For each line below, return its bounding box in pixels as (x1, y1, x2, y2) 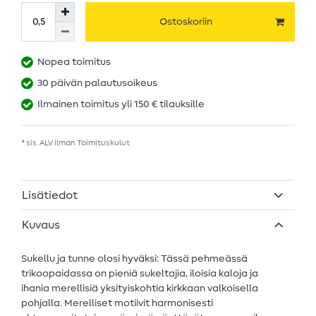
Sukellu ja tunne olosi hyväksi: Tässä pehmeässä (21, 253, 248, 264)
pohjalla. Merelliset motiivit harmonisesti (21, 298, 213, 308)
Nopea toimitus (37, 57, 111, 68)
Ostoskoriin (159, 16, 212, 27)
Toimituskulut (77, 139, 130, 147)
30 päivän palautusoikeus (37, 78, 157, 89)
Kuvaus (22, 219, 60, 231)
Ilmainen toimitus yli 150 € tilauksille (37, 99, 205, 110)
